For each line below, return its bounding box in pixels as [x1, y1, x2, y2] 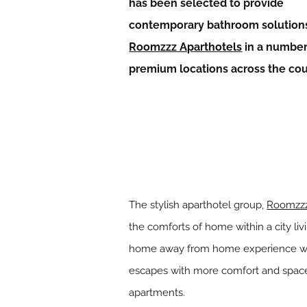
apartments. [129, 286, 186, 299]
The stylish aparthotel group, [129, 198, 267, 211]
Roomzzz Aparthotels [129, 40, 243, 53]
